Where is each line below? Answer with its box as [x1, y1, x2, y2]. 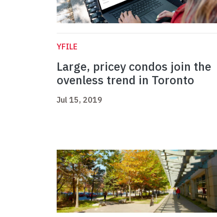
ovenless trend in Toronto [57, 72, 194, 88]
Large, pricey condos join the [57, 59, 211, 75]
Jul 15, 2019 [57, 95, 102, 105]
